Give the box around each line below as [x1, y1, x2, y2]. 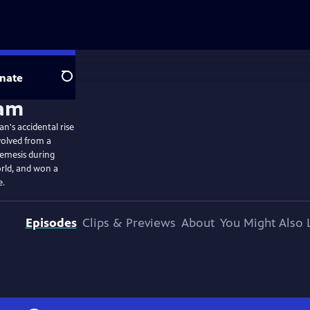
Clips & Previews [82, 215, 176, 230]
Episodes [25, 215, 77, 230]
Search [61, 77, 95, 91]
